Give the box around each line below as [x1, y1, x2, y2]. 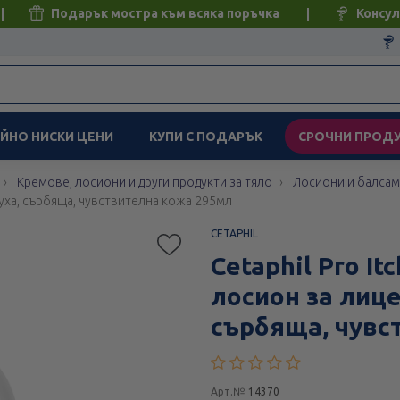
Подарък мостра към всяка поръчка [47, 6, 279, 21]
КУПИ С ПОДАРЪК [149, 129, 263, 145]
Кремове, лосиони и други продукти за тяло [17, 175, 273, 190]
